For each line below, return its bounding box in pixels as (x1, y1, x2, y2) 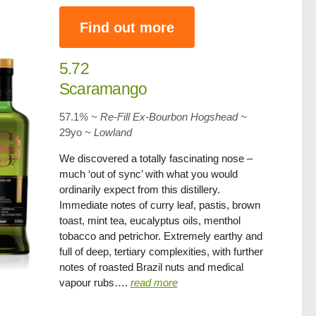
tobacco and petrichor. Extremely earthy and (59, 230, 262, 242)
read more (130, 276, 178, 288)
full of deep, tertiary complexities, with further (59, 245, 263, 257)
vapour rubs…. (59, 276, 130, 288)
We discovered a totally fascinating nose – (59, 152, 253, 164)
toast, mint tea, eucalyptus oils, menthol (59, 214, 241, 226)
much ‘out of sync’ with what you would (59, 168, 238, 180)
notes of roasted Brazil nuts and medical (59, 261, 243, 273)
